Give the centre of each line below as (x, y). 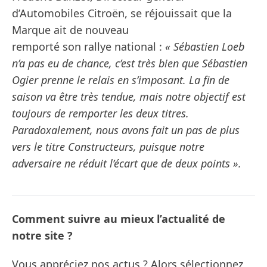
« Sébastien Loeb (205, 47)
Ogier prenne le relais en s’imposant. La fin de (121, 80)
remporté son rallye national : (89, 47)
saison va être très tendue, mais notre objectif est (129, 97)
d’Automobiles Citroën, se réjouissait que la (122, 13)
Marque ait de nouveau (70, 30)
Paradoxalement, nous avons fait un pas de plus (126, 130)
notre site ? (42, 236)
